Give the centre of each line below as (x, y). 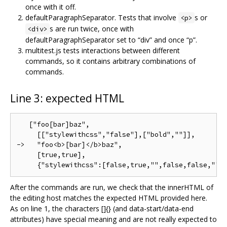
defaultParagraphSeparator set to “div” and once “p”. (111, 40)
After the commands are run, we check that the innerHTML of (112, 187)
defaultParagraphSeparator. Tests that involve (102, 17)
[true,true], (51, 155)
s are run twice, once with (92, 28)
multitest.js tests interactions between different (103, 50)
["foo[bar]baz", (53, 124)
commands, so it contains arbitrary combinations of (110, 61)
